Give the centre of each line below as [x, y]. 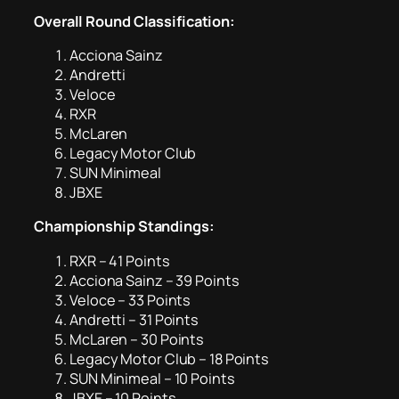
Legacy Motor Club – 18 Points [170, 358]
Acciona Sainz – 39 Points [155, 280]
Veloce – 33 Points [130, 300]
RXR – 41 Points [120, 261]
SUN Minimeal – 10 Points [152, 378]
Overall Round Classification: [135, 21]
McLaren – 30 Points [137, 339]
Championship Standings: [124, 227]
